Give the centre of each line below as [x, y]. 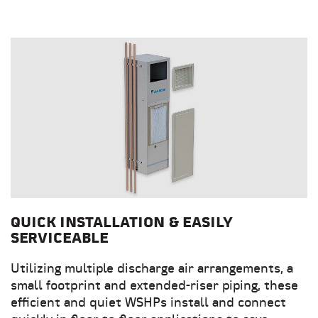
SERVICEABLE [60, 240]
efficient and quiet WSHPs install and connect [148, 304]
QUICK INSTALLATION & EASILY [122, 224]
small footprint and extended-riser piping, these [154, 287]
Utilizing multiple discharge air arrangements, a [152, 270]
